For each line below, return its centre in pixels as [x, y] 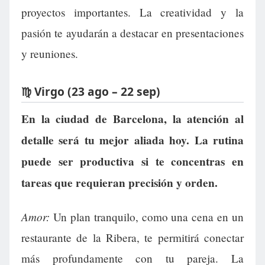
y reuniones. [50, 54]
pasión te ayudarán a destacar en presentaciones [132, 33]
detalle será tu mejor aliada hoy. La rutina [132, 140]
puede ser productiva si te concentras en [132, 162]
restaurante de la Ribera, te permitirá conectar [132, 238]
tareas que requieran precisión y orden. [119, 183]
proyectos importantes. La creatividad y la [132, 12]
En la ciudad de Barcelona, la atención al [132, 119]
